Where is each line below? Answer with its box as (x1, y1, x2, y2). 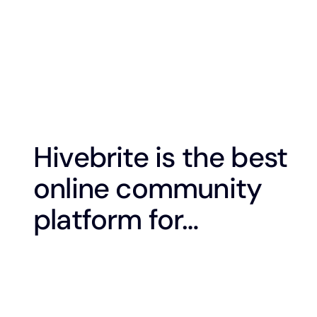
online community (33, 169, 263, 207)
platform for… (33, 200, 199, 238)
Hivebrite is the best (33, 138, 288, 175)
